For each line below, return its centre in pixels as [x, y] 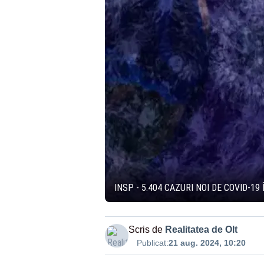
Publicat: [152, 243]
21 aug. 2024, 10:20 [207, 243]
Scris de [145, 230]
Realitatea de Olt [201, 230]
